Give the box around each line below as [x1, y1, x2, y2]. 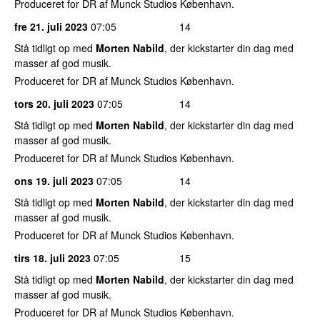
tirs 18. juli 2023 [14, 250, 91, 265]
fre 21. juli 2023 [14, 19, 88, 34]
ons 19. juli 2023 [14, 173, 94, 188]
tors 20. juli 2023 [14, 96, 94, 111]
